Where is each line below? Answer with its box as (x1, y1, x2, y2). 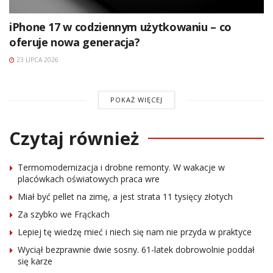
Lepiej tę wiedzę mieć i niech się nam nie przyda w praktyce (18, 226, 252, 238)
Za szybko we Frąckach (18, 208, 110, 221)
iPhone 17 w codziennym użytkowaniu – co (9, 19, 232, 35)
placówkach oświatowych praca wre (18, 173, 160, 185)
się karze (18, 255, 52, 268)
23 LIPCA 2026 (15, 55, 58, 65)
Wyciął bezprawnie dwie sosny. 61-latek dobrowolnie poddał (18, 244, 255, 256)
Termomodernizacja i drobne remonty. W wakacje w (18, 161, 225, 174)
